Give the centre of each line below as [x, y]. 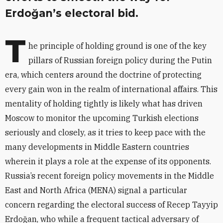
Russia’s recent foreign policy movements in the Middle [110, 176]
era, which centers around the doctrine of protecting [103, 75]
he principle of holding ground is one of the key [117, 46]
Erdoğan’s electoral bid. [72, 13]
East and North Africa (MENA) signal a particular [96, 190]
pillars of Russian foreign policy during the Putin [120, 60]
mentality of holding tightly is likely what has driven [104, 104]
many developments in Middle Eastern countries [97, 147]
